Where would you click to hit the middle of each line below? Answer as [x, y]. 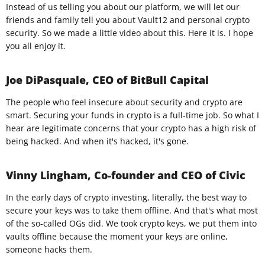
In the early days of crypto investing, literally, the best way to [126, 198]
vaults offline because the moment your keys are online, [117, 237]
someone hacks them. [49, 250]
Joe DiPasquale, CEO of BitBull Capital [107, 80]
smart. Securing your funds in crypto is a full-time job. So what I [132, 115]
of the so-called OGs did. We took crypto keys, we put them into [131, 224]
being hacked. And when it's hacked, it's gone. [97, 141]
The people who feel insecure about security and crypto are [124, 102]
